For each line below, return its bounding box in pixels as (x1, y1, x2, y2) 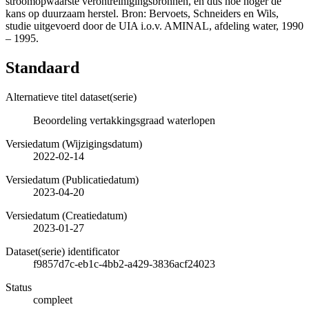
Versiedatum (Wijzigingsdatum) (6, 137, 142, 150)
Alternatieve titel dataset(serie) (6, 90, 137, 103)
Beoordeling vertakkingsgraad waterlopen (33, 114, 215, 126)
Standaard (6, 58, 79, 77)
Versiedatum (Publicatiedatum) (6, 173, 139, 186)
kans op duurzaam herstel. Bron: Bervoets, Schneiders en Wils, (6, 7, 279, 19)
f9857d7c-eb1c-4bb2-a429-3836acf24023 (33, 257, 215, 270)
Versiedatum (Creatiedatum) (6, 209, 127, 221)
